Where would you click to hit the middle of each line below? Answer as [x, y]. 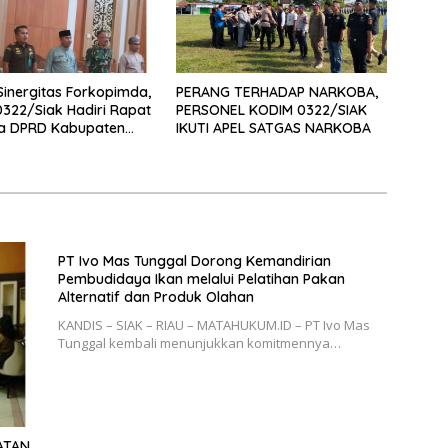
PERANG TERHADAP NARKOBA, [276, 91]
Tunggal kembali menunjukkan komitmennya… [199, 342]
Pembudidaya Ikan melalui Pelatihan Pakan [201, 278]
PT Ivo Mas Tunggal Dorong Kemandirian [194, 260]
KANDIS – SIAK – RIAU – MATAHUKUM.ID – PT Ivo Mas [213, 324]
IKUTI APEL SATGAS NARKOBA [273, 127]
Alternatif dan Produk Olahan [155, 296]
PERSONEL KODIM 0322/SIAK [271, 109]
